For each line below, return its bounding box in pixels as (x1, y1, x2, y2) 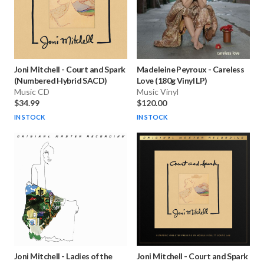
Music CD (14, 87, 49, 97)
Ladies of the (66, 251, 113, 262)
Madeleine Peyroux (137, 64, 207, 75)
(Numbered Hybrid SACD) (14, 75, 107, 86)
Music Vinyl (137, 87, 179, 97)
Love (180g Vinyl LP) (137, 75, 207, 86)
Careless (212, 64, 245, 75)
